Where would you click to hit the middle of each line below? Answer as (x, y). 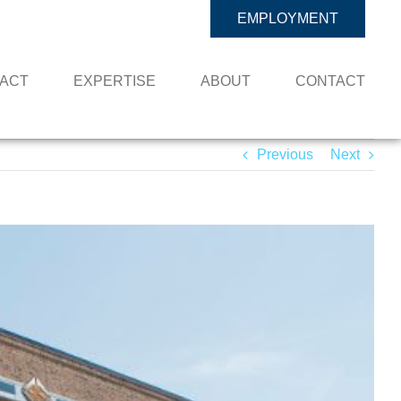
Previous (285, 154)
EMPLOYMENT (288, 18)
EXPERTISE (115, 81)
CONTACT (330, 81)
